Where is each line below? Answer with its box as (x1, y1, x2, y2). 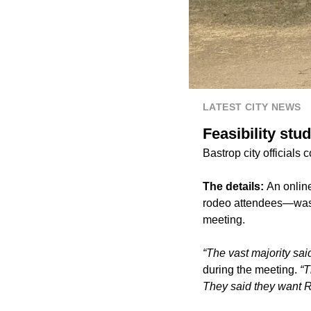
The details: (203, 180, 267, 192)
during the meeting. (203, 263, 300, 276)
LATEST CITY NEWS (203, 101, 301, 112)
